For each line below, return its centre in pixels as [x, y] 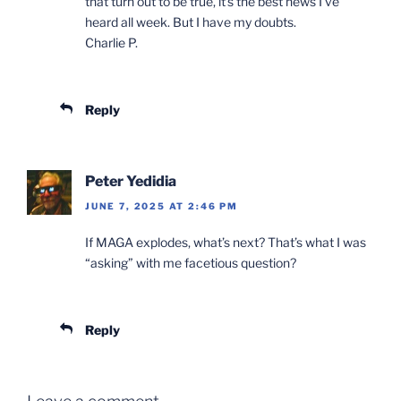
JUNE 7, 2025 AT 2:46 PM [162, 206]
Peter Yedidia [131, 181]
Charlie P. [111, 42]
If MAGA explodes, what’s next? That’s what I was [226, 243]
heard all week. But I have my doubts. [191, 21]
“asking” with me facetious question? [191, 263]
